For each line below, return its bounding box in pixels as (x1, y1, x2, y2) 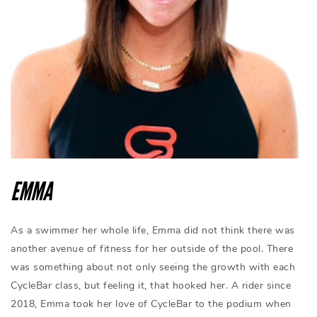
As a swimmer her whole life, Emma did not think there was (11, 224, 295, 237)
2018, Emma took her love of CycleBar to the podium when (11, 297, 292, 311)
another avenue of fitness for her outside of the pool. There (11, 242, 293, 255)
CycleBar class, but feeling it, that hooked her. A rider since (11, 279, 291, 292)
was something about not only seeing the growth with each (11, 260, 295, 274)
